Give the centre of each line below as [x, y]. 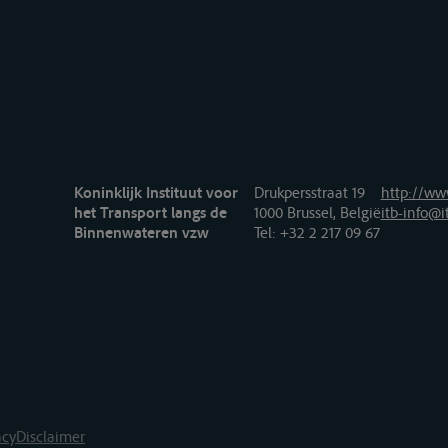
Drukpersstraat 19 [309, 192]
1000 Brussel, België [317, 212]
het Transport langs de [150, 212]
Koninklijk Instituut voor [155, 192]
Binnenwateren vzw [141, 232]
